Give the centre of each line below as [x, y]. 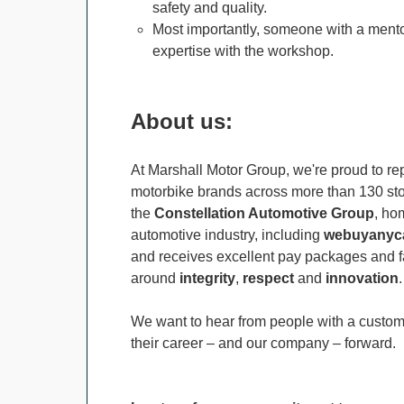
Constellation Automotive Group [264, 213]
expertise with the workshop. [243, 51]
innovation [362, 278]
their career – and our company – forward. [263, 343]
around [155, 278]
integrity [207, 278]
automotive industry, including [227, 235]
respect [270, 278]
